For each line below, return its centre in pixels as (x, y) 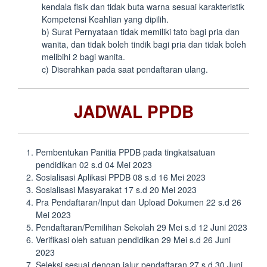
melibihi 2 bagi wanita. (83, 57)
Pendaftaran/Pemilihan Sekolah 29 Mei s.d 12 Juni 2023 (142, 227)
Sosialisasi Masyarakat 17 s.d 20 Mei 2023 (116, 190)
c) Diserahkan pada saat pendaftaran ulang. (125, 69)
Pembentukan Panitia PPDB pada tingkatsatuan (125, 152)
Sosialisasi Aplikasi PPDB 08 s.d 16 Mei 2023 (121, 177)
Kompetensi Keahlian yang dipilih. (105, 19)
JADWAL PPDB (133, 111)
